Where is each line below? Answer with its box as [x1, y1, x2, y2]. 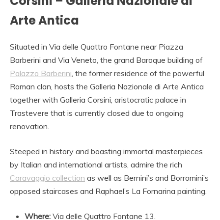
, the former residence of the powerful [72, 68, 204, 79]
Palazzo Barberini [10, 68, 72, 79]
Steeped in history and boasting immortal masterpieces [10, 146, 203, 157]
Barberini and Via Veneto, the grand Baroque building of [10, 55, 203, 65]
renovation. [10, 121, 49, 132]
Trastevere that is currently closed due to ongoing [10, 108, 184, 118]
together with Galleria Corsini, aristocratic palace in [10, 95, 186, 105]
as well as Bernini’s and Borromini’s [85, 173, 209, 183]
